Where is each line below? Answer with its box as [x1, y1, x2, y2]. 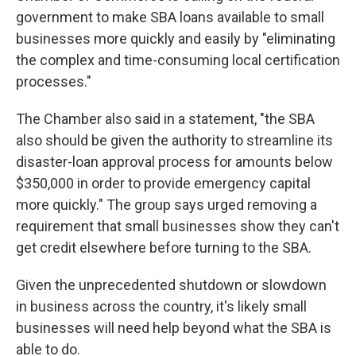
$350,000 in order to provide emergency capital [16, 175, 311, 192]
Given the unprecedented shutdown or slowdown [16, 277, 327, 294]
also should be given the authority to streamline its [16, 132, 333, 149]
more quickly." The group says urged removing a [16, 196, 317, 214]
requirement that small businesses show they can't [16, 218, 339, 235]
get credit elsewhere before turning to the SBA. [16, 239, 311, 257]
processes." [16, 73, 91, 91]
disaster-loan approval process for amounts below [16, 153, 333, 171]
